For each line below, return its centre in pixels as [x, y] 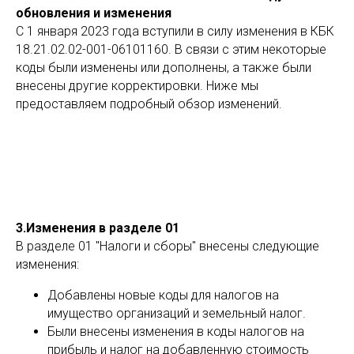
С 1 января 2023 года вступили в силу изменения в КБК [175, 31]
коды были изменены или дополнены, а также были [164, 68]
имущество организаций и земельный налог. [177, 313]
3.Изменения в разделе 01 [98, 228]
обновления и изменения [94, 13]
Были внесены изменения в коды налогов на [176, 331]
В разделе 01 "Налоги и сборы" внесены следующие [168, 246]
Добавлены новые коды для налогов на [163, 295]
